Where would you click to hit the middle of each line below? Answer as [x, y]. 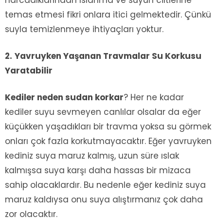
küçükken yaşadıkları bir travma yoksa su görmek [108, 127]
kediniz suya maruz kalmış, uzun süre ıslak [92, 156]
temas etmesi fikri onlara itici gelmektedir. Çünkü [108, 15]
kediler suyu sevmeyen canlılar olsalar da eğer [103, 112]
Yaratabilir [29, 71]
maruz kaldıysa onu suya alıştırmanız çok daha [104, 200]
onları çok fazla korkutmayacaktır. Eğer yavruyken [108, 141]
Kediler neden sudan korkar [64, 98]
